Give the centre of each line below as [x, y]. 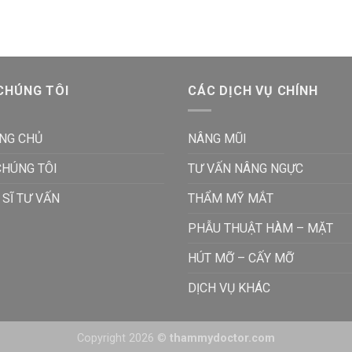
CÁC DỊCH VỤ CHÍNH [253, 91]
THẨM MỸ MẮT [231, 198]
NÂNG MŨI [217, 138]
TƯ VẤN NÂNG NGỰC [246, 168]
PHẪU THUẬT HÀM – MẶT [260, 228]
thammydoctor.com [222, 338]
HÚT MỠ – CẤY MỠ [241, 258]
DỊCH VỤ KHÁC [229, 288]
